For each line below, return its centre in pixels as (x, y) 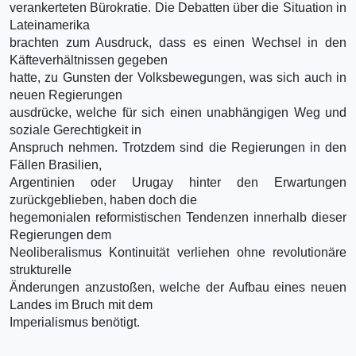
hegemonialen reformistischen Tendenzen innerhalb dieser (178, 217)
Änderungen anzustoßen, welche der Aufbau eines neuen (178, 287)
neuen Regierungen (66, 95)
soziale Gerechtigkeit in (75, 130)
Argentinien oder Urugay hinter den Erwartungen (178, 182)
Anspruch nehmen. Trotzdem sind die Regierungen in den (178, 147)
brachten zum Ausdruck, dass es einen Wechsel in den (178, 42)
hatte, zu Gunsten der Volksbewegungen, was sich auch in (178, 77)
